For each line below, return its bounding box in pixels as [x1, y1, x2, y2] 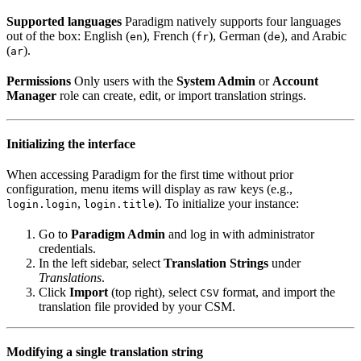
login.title [84, 198, 155, 211]
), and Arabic [280, 29, 346, 44]
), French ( [143, 29, 196, 44]
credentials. [39, 242, 96, 256]
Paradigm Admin [71, 227, 165, 242]
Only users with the [71, 74, 176, 89]
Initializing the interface [6, 137, 135, 151]
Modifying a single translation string [6, 345, 203, 359]
